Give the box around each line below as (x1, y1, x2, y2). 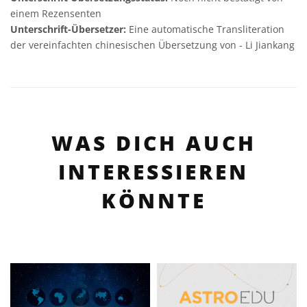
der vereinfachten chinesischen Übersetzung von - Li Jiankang (10, 38, 295, 52)
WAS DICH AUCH (51, 129, 256, 158)
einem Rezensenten (10, 7, 101, 21)
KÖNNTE (101, 186, 206, 215)
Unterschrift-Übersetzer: (10, 23, 129, 36)
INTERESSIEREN (58, 158, 249, 186)
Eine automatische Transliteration (129, 23, 284, 36)
